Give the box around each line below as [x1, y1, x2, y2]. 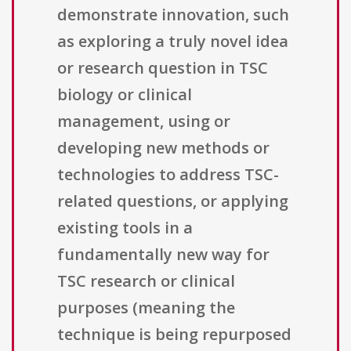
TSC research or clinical [57, 270, 235, 292]
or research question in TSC [57, 57, 268, 79]
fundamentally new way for [57, 244, 270, 266]
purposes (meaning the [57, 297, 235, 319]
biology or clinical [57, 84, 192, 106]
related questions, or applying [57, 190, 288, 212]
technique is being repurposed [57, 324, 291, 346]
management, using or [57, 110, 230, 132]
